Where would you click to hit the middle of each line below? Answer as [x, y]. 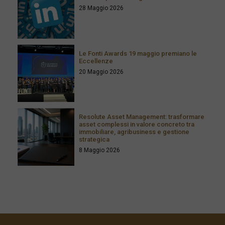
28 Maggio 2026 [101, 8]
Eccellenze [96, 61]
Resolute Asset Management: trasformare [142, 117]
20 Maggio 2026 [101, 72]
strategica [94, 140]
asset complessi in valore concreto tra [137, 125]
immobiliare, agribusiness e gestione [134, 132]
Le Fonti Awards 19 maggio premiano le [138, 53]
